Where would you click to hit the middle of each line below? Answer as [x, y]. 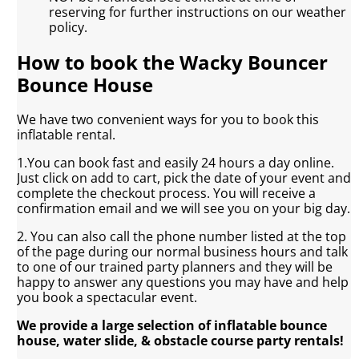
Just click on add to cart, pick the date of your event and [184, 178]
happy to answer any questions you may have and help [183, 282]
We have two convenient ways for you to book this [168, 120]
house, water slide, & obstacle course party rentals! [181, 341]
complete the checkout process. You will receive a [167, 194]
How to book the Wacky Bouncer [173, 63]
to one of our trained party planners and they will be [175, 267]
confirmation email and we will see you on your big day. [184, 209]
